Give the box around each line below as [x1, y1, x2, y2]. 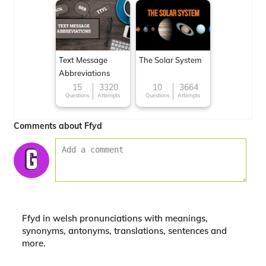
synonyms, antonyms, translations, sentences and [22, 225, 227, 236]
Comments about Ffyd [14, 121, 102, 131]
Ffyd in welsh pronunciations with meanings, [22, 213, 208, 224]
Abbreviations [59, 68, 110, 78]
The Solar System [139, 55, 201, 65]
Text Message [59, 55, 107, 65]
